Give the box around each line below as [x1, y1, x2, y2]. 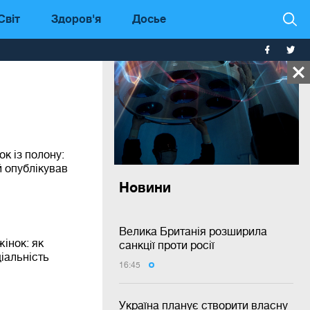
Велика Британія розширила [119, 225, 267, 237]
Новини [119, 179, 171, 195]
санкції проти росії [119, 239, 215, 251]
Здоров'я [51, 11, 102, 25]
